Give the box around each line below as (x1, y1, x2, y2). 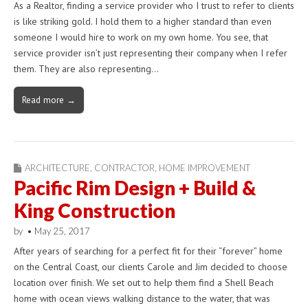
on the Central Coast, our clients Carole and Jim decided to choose (14, 261, 287, 274)
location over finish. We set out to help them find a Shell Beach (14, 276, 274, 289)
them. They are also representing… (14, 62, 159, 75)
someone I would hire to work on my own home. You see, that (14, 30, 268, 43)
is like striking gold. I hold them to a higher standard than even (14, 14, 272, 27)
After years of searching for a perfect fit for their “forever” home (14, 245, 283, 258)
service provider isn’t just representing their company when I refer (14, 46, 287, 59)
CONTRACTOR (94, 162, 155, 173)
